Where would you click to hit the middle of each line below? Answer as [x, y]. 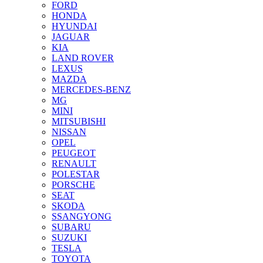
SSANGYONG [82, 216]
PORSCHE [73, 184]
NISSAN [69, 131]
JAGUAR [71, 36]
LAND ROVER [83, 58]
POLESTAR [76, 174]
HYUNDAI [74, 26]
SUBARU [71, 227]
